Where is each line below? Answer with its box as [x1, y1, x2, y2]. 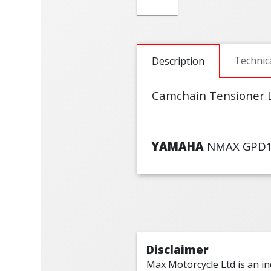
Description [151, 54, 204, 68]
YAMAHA [151, 138, 204, 154]
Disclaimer [146, 241, 209, 257]
